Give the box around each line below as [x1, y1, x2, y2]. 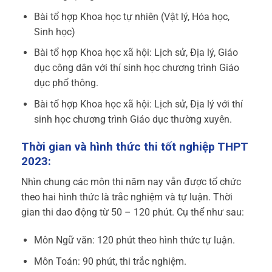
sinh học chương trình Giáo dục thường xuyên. [33, 113, 232, 125]
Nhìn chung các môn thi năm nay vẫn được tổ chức [21, 176, 241, 188]
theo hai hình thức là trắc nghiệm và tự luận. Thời [21, 191, 233, 203]
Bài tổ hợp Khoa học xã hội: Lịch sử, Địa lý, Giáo [33, 47, 238, 59]
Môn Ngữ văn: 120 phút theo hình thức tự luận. [33, 234, 235, 246]
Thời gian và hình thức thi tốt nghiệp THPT [21, 139, 248, 154]
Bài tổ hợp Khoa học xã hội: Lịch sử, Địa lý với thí [33, 98, 243, 110]
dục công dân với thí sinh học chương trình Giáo [33, 62, 239, 74]
